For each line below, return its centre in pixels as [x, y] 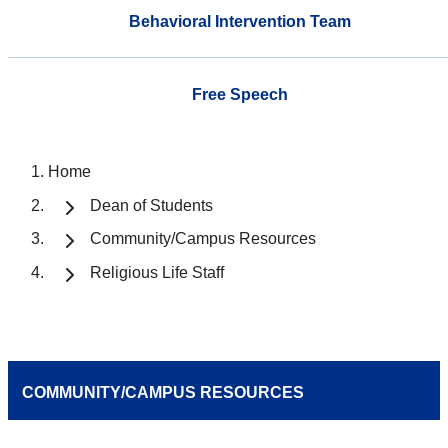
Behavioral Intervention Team [240, 21]
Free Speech [240, 94]
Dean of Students [151, 205]
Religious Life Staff [157, 273]
